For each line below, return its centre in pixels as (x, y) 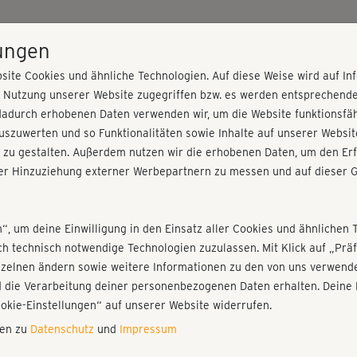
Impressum (148, 329)
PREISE (241, 32)
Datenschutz (62, 329)
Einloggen (274, 182)
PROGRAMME (178, 32)
